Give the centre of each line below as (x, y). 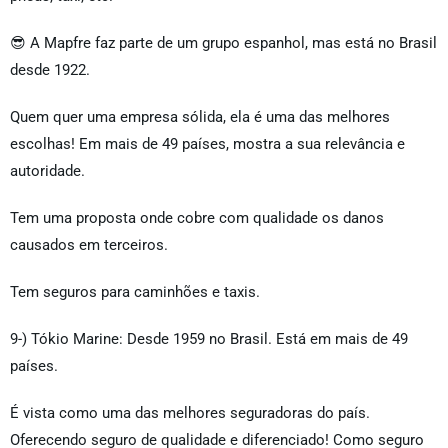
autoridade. (47, 171)
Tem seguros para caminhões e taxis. (135, 292)
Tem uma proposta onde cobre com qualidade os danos (197, 218)
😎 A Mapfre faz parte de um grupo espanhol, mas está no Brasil (223, 43)
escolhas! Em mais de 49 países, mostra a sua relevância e (207, 144)
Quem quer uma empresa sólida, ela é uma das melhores (200, 117)
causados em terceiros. (89, 245)
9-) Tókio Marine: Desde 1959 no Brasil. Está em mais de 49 (209, 339)
